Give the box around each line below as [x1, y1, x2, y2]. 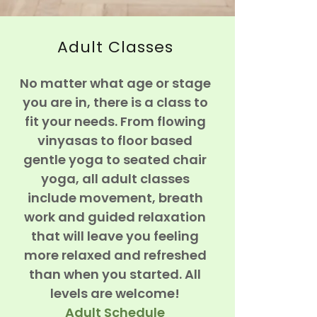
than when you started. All [29, 265, 202, 283]
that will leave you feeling [31, 226, 200, 245]
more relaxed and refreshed [23, 246, 207, 264]
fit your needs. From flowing [24, 112, 206, 130]
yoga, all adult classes [40, 169, 190, 188]
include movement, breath [27, 188, 203, 207]
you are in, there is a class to [22, 93, 208, 111]
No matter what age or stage [19, 74, 211, 92]
